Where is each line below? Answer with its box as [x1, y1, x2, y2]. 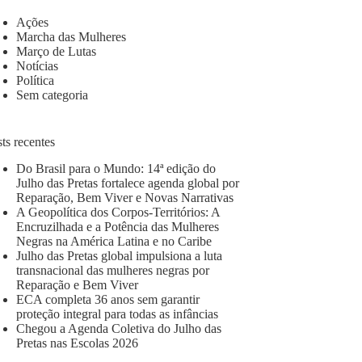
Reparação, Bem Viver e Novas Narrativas [16, 190, 234, 204]
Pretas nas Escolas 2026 [16, 335, 138, 350]
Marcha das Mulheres [16, 30, 126, 44]
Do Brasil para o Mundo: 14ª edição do [16, 161, 216, 175]
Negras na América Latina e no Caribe [16, 234, 212, 248]
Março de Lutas [16, 44, 96, 59]
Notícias [16, 59, 58, 74]
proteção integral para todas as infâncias [16, 306, 218, 321]
